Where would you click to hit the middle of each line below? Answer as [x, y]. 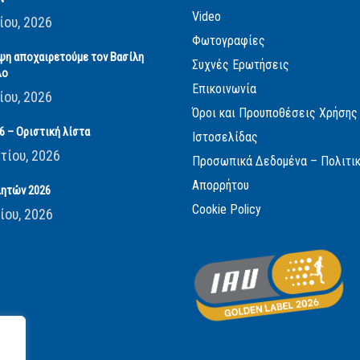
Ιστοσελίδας [225, 137]
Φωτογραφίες [228, 41]
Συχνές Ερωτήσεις [240, 65]
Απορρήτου [220, 185]
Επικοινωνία [224, 89]
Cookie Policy [226, 209]
